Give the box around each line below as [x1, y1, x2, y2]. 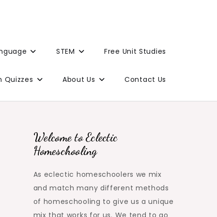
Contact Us [124, 75, 166, 84]
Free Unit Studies [104, 46, 166, 56]
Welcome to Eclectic [33, 130, 118, 144]
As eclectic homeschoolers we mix [33, 170, 162, 179]
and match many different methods [33, 183, 169, 193]
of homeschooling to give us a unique [33, 197, 174, 206]
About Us [62, 75, 95, 84]
